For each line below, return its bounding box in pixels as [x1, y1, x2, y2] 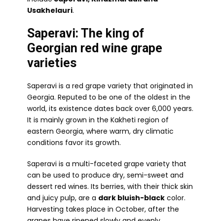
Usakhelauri [27, 5, 73, 15]
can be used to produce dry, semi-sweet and [27, 170, 184, 180]
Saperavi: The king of [27, 26, 144, 40]
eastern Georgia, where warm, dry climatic [27, 126, 174, 136]
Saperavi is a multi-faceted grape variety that [27, 159, 186, 169]
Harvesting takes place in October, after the [27, 204, 179, 214]
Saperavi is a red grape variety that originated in [27, 81, 193, 91]
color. [165, 193, 185, 203]
